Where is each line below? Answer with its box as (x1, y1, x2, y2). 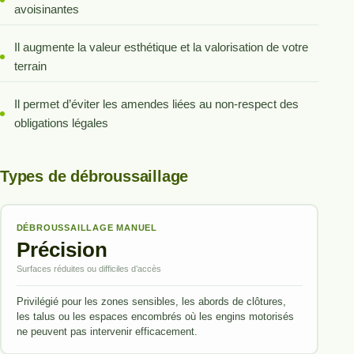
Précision (16, 238, 107, 262)
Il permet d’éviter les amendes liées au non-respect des (13, 97, 299, 111)
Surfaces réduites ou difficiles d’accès (16, 263, 161, 273)
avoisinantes (13, 2, 79, 17)
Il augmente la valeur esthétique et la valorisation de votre (13, 40, 308, 55)
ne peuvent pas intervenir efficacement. (16, 325, 198, 337)
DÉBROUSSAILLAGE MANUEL (16, 222, 157, 232)
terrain (13, 59, 47, 73)
